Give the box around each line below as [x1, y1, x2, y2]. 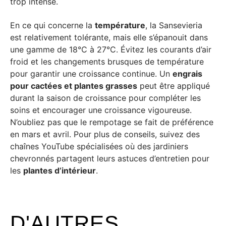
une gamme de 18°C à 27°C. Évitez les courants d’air [10, 44, 211, 54]
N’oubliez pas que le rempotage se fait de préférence [10, 117, 213, 127]
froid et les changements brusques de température [10, 56, 204, 67]
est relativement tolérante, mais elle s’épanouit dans [10, 32, 208, 42]
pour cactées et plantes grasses [10, 80, 137, 91]
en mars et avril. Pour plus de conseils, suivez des [10, 129, 200, 139]
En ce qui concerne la [10, 20, 95, 30]
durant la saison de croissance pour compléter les [10, 92, 201, 103]
